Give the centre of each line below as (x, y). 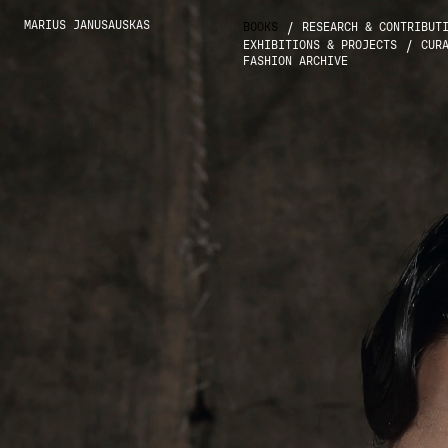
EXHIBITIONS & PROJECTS (319, 44)
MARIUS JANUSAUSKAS (87, 25)
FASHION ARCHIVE (295, 61)
